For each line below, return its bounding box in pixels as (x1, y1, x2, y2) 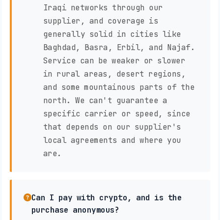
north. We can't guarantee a (43, 95, 167, 106)
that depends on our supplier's (43, 122, 181, 133)
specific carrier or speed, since (43, 109, 191, 119)
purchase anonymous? (31, 205, 119, 216)
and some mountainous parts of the (43, 82, 194, 93)
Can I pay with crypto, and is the (31, 192, 182, 203)
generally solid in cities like (43, 29, 181, 40)
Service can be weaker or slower (43, 55, 185, 66)
